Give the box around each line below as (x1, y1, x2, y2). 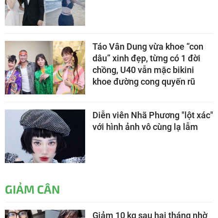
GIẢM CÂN (5, 182, 60, 197)
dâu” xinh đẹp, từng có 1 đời (92, 53, 200, 64)
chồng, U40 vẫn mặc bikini (92, 65, 194, 75)
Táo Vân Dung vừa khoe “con (92, 41, 203, 52)
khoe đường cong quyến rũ (92, 76, 195, 87)
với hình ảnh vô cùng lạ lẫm (92, 122, 198, 132)
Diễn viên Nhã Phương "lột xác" (92, 110, 213, 121)
